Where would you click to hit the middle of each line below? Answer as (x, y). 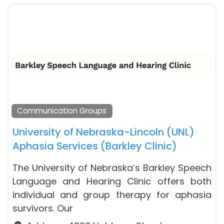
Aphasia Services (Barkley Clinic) (95, 146)
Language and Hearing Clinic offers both (112, 181)
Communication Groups (62, 111)
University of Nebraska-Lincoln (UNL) (103, 132)
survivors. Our (43, 208)
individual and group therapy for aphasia (112, 194)
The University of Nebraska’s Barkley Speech (112, 167)
